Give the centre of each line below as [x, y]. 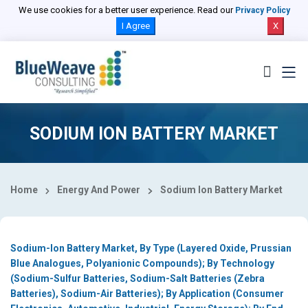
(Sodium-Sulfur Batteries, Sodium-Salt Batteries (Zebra [137, 279]
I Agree [135, 26]
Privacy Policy [262, 10]
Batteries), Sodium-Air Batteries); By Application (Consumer [147, 294]
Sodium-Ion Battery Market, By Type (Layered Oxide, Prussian [151, 249]
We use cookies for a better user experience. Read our [126, 10]
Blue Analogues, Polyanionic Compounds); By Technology [142, 264]
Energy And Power [99, 190]
